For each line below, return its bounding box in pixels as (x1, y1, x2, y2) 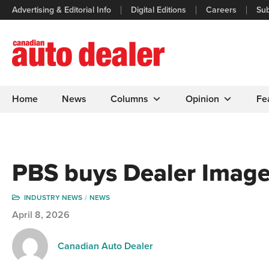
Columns (110, 93, 148, 105)
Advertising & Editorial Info (12, 4, 111, 15)
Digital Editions (131, 4, 186, 15)
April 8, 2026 (12, 209, 70, 221)
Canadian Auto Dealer (58, 240, 153, 252)
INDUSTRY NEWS (24, 193, 82, 202)
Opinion (186, 93, 219, 105)
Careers (206, 4, 237, 15)
